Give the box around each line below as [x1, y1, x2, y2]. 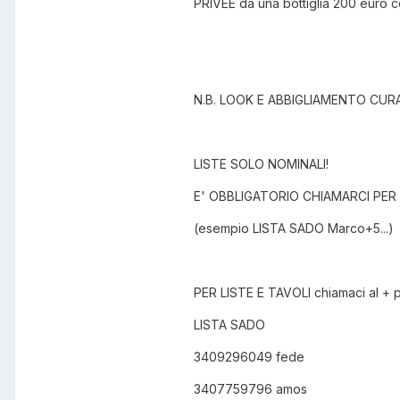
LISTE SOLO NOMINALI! [194, 156, 329, 172]
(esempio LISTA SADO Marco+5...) [194, 221, 394, 237]
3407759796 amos [194, 381, 307, 397]
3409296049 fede [194, 349, 304, 365]
